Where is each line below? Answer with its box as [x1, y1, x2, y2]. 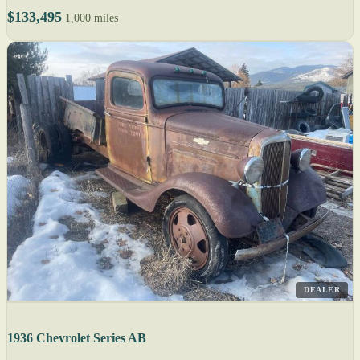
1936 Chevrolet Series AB [7, 330, 146, 345]
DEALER [304, 284, 340, 294]
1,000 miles [65, 11, 118, 24]
